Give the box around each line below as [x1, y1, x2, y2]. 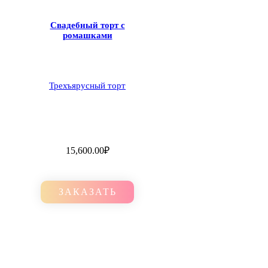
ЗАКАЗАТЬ [58, 187, 117, 197]
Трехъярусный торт [49, 81, 126, 91]
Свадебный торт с [50, 20, 125, 31]
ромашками [62, 31, 112, 41]
